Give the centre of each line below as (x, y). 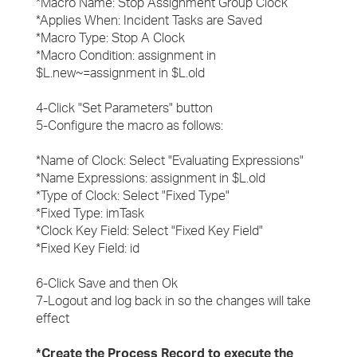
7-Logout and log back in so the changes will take (173, 300)
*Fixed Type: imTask (90, 213)
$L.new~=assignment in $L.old (120, 73)
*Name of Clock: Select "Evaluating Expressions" (170, 160)
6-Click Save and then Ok (107, 283)
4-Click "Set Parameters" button (124, 108)
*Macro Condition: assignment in (126, 55)
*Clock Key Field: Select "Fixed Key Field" (149, 230)
